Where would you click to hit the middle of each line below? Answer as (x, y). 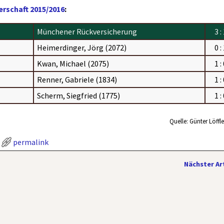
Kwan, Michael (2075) (73, 63)
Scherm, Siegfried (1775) (79, 95)
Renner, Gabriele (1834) (77, 79)
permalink (31, 142)
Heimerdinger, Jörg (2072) (82, 47)
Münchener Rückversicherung (87, 31)
